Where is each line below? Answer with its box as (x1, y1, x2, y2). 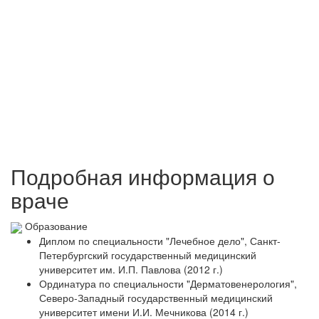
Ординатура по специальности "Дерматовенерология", (39, 276, 297, 291)
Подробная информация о (11, 161, 275, 192)
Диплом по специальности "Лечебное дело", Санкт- (39, 233, 281, 248)
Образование (25, 219, 88, 234)
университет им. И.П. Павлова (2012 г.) (39, 261, 223, 276)
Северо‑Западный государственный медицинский (39, 290, 273, 305)
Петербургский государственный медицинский (39, 247, 256, 262)
